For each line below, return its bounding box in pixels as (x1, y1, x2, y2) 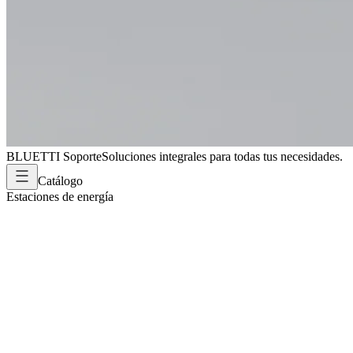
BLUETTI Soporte (6, 150, 102, 163)
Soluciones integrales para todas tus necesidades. (102, 150, 343, 163)
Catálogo (38, 174, 83, 188)
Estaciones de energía (6, 190, 113, 203)
